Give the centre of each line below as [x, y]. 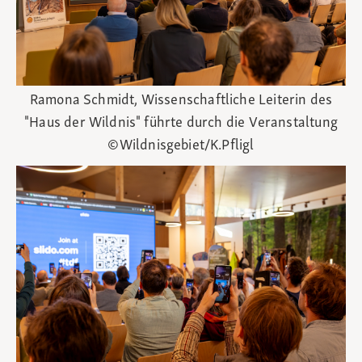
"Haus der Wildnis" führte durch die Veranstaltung [181, 124]
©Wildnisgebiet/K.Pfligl [181, 146]
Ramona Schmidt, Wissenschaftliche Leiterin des [181, 101]
